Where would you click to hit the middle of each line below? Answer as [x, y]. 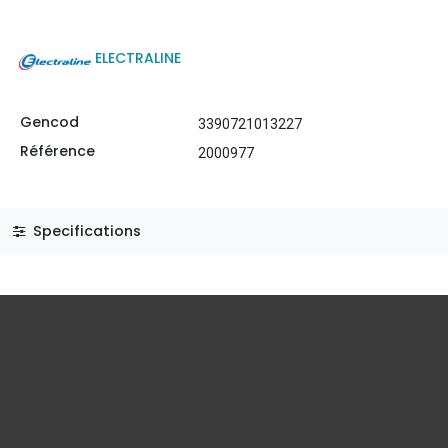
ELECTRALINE [138, 58]
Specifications [84, 230]
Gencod [49, 122]
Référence [57, 151]
